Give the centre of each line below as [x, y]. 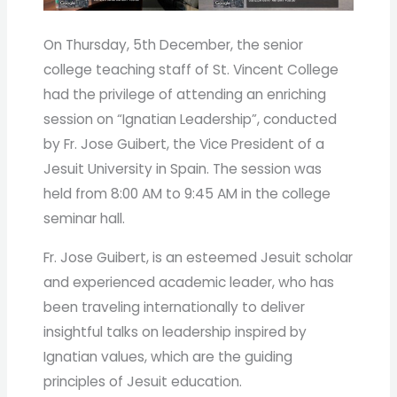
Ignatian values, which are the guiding [168, 356]
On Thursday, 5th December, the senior [174, 45]
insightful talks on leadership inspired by [175, 331]
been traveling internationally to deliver [175, 307]
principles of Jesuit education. [143, 381]
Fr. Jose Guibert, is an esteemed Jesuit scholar [198, 257]
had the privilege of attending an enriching [185, 94]
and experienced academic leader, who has [189, 282]
